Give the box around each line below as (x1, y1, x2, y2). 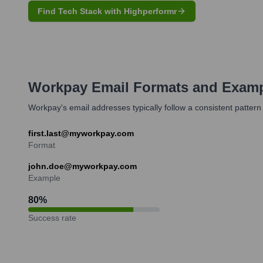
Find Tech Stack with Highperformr (38, 6, 177, 16)
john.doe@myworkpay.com (28, 161, 137, 171)
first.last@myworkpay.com (28, 128, 134, 138)
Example (28, 173, 60, 183)
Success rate (28, 213, 76, 222)
